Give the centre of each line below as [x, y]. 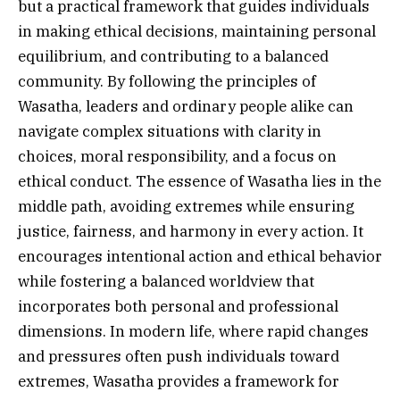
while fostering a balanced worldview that [166, 282]
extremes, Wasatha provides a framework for [179, 382]
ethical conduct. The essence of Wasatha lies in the [200, 182]
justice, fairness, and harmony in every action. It [191, 232]
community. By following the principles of [167, 82]
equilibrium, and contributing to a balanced [173, 57]
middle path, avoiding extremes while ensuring [186, 207]
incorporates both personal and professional [178, 307]
